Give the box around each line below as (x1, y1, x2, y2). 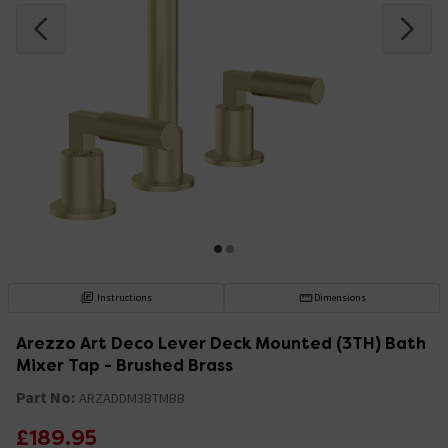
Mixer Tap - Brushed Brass (16, 354, 233, 376)
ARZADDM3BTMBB (79, 388, 185, 407)
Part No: (16, 386, 75, 407)
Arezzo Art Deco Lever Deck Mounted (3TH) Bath (16, 332, 426, 354)
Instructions (97, 290, 153, 304)
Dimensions (313, 290, 366, 304)
